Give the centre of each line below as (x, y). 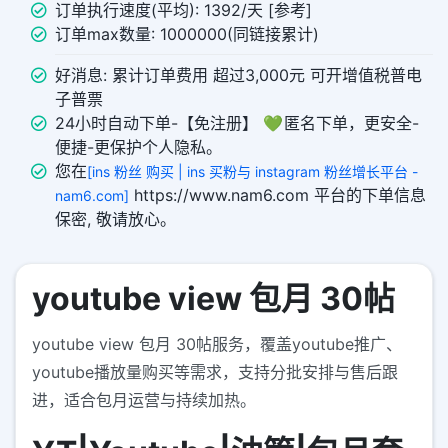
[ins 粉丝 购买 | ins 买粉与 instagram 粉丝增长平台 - (252, 172)
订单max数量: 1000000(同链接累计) (187, 34)
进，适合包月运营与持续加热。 (144, 400)
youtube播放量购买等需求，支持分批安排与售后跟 (215, 372)
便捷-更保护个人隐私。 (138, 147)
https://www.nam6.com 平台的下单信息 (277, 195)
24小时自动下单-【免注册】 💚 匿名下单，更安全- (237, 123)
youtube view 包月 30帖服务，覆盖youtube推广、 (217, 344)
